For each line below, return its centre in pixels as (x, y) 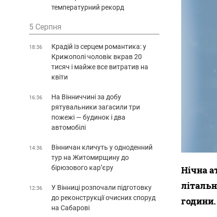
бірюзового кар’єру (82, 167)
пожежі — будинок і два (88, 117)
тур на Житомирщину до (90, 157)
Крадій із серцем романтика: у (99, 46)
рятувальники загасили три (96, 107)
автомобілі (69, 127)
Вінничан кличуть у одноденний (102, 147)
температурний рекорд (88, 7)
